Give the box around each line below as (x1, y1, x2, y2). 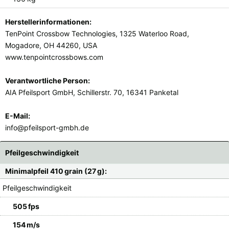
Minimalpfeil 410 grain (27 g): (5, 166, 107, 175)
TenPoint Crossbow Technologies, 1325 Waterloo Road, (5, 29, 189, 38)
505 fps (13, 201, 39, 211)
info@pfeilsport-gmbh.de (5, 123, 89, 132)
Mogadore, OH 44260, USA (5, 40, 97, 50)
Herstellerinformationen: (5, 17, 91, 26)
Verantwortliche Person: (5, 76, 90, 85)
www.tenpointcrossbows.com (5, 52, 103, 61)
